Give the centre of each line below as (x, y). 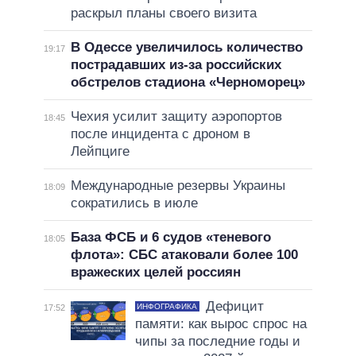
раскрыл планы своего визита (163, 14)
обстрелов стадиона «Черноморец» (188, 83)
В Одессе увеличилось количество (186, 48)
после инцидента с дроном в (160, 134)
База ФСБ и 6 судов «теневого (170, 238)
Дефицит (234, 307)
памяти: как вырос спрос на (221, 324)
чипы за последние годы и (217, 342)
